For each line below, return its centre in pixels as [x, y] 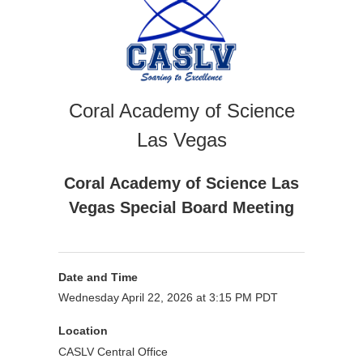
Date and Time [98, 277]
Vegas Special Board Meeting [181, 207]
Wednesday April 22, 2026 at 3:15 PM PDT [168, 297]
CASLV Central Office [115, 352]
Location [83, 331]
